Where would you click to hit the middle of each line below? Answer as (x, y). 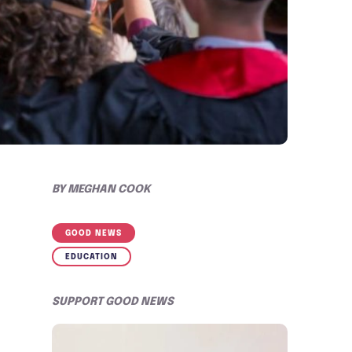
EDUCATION (92, 257)
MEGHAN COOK (109, 189)
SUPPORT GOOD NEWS (113, 301)
